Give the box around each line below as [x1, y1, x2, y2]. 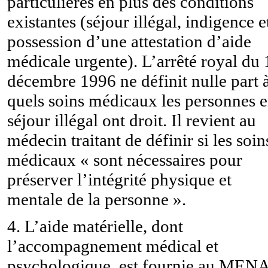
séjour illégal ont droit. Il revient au [7, 110, 256, 130]
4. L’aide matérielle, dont [7, 216, 183, 236]
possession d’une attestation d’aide [7, 31, 251, 51]
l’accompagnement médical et [7, 236, 218, 255]
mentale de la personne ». [7, 189, 186, 209]
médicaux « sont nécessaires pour [7, 150, 242, 169]
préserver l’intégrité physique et [7, 169, 232, 189]
